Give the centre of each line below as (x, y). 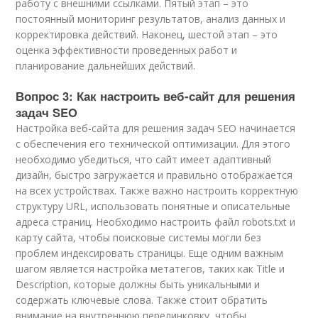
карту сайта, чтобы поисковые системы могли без (139, 237)
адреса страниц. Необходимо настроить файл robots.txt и (156, 222)
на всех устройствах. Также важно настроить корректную (157, 191)
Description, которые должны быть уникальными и (138, 284)
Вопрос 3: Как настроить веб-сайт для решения (156, 96)
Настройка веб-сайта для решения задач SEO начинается (156, 128)
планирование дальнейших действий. (106, 66)
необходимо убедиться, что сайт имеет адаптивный (144, 159)
